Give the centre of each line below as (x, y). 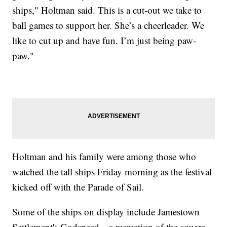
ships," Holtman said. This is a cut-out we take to (107, 10)
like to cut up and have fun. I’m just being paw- (104, 40)
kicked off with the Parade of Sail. (78, 186)
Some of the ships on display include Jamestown (106, 211)
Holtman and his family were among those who (104, 156)
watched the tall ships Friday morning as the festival (112, 171)
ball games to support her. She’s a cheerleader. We (108, 25)
